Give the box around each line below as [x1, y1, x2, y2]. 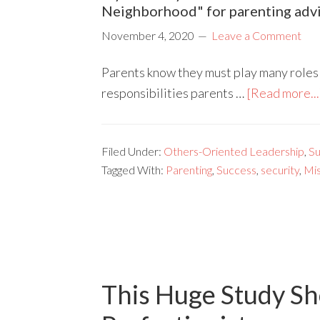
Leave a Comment [211, 28, 301, 42]
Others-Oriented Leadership [164, 144, 304, 158]
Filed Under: [101, 144, 164, 158]
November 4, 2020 [101, 28, 194, 42]
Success [216, 162, 256, 176]
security [261, 162, 299, 176]
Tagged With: [101, 162, 166, 176]
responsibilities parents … [101, 84, 246, 101]
